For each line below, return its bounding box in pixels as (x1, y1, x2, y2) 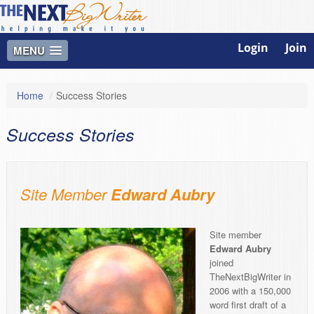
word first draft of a (210, 298, 286, 312)
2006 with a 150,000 (210, 284, 291, 298)
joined (210, 256, 233, 270)
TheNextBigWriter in (210, 270, 291, 284)
